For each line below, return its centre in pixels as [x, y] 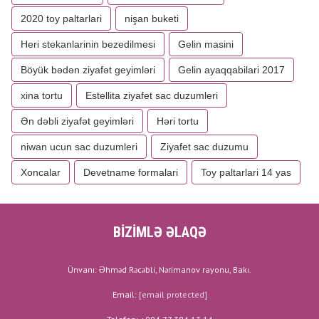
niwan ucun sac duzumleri [79, 147]
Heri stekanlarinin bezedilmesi [88, 44]
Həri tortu [178, 121]
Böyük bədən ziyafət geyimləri [88, 70]
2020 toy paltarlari [61, 19]
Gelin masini [206, 44]
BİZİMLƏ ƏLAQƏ [159, 232]
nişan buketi [152, 19]
